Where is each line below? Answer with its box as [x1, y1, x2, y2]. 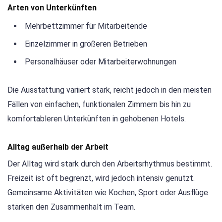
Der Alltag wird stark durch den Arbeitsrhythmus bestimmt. [7, 159, 212, 168]
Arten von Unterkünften [7, 3, 97, 13]
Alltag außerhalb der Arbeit [7, 142, 109, 152]
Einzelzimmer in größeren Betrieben [25, 39, 147, 49]
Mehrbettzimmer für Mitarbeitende [25, 21, 147, 31]
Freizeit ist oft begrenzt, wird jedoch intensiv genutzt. [7, 173, 195, 183]
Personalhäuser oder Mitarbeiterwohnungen [25, 57, 176, 67]
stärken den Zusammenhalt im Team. [7, 202, 135, 212]
